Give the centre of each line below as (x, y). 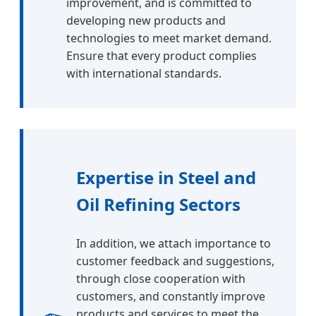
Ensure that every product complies (162, 56)
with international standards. (144, 74)
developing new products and (146, 21)
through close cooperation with (161, 279)
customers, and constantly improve (171, 297)
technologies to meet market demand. (169, 38)
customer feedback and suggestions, (175, 261)
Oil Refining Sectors (158, 205)
